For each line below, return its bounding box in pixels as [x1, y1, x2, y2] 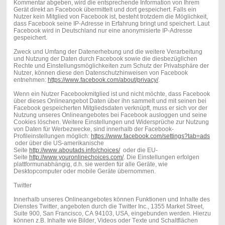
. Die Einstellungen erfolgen [123, 153, 199, 161]
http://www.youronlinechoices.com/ [29, 153, 124, 161]
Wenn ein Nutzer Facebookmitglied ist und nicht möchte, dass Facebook [13, 90, 210, 97]
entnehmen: [13, 76, 48, 83]
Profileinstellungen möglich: [13, 132, 91, 140]
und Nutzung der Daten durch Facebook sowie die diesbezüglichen [13, 55, 197, 62]
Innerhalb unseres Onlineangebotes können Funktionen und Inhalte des [13, 195, 210, 203]
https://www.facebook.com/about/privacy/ [47, 76, 158, 83]
